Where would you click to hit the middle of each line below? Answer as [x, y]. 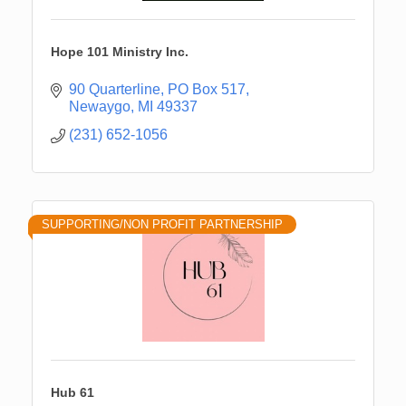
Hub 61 [72, 392]
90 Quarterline [115, 89]
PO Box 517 [207, 89]
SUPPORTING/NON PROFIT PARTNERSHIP [162, 224]
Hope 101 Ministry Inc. [120, 51]
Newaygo [100, 106]
